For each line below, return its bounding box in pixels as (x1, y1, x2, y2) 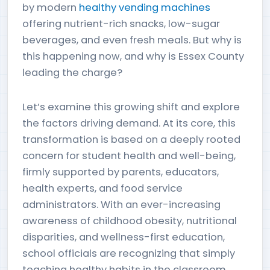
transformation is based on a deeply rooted (22, 133, 240, 146)
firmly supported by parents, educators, (22, 165, 219, 179)
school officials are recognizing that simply (22, 246, 235, 260)
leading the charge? (22, 66, 122, 80)
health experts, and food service (22, 181, 183, 195)
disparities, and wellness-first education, (22, 230, 225, 244)
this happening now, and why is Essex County (22, 49, 244, 63)
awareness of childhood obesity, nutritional (22, 214, 237, 228)
